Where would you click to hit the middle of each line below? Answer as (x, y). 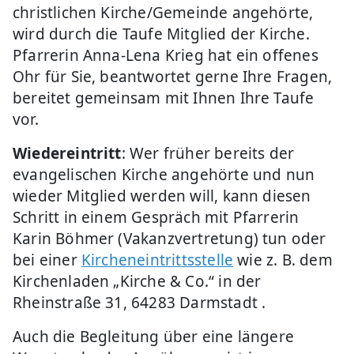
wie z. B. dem (283, 260)
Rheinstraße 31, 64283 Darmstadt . (139, 303)
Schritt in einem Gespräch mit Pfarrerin (156, 217)
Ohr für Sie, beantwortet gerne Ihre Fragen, (173, 77)
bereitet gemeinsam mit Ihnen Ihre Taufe (164, 98)
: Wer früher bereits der (208, 153)
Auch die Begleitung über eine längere (154, 337)
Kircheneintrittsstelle (157, 260)
